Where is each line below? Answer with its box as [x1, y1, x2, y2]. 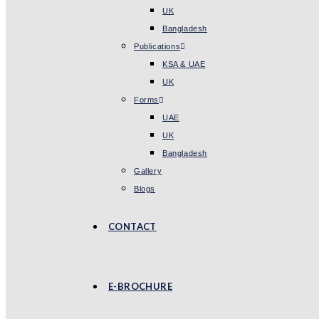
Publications [134, 42, 181, 51]
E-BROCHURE [108, 281, 172, 292]
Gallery [134, 167, 162, 175]
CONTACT [108, 221, 157, 232]
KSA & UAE [162, 60, 206, 68]
